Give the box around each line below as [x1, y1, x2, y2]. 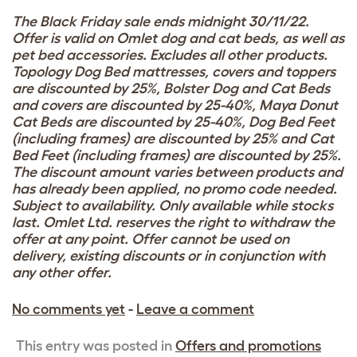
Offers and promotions [175, 338, 321, 354]
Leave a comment [136, 301, 254, 317]
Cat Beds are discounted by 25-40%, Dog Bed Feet [12, 114, 335, 130]
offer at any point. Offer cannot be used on [12, 231, 289, 247]
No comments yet [12, 301, 125, 317]
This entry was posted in [16, 338, 175, 354]
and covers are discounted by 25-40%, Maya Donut [12, 97, 338, 113]
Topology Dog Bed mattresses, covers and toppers [12, 64, 335, 80]
